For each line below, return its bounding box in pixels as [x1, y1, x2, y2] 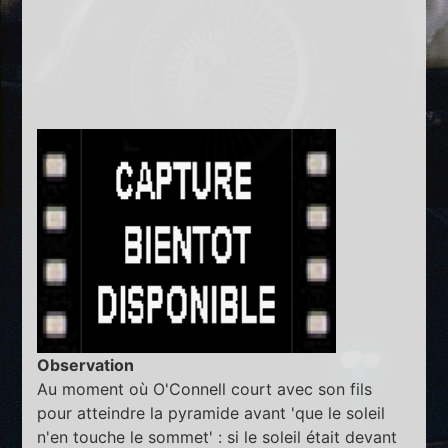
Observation [37, 355, 135, 376]
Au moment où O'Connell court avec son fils [37, 379, 373, 400]
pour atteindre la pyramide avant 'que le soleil [37, 403, 386, 424]
